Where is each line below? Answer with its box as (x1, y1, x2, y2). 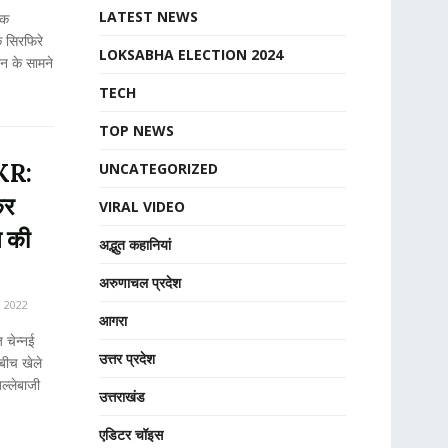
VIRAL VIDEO (98, 197, 185, 216)
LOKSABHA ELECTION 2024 (98, 45, 283, 64)
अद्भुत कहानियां (98, 235, 171, 254)
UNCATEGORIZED (98, 159, 218, 178)
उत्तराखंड (98, 387, 145, 406)
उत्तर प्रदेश (98, 349, 155, 368)
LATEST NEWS (98, 7, 198, 26)
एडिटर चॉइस (98, 425, 163, 444)
